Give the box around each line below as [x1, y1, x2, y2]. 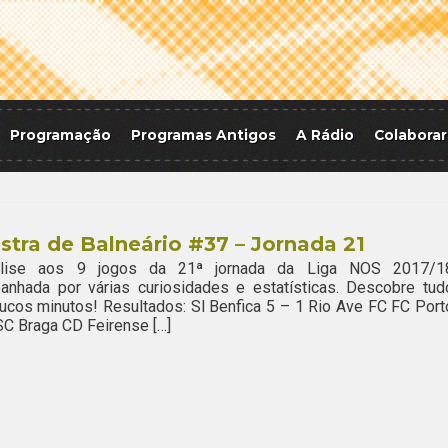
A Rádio [296, 127, 354, 143]
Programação [10, 127, 111, 143]
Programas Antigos [131, 127, 276, 143]
